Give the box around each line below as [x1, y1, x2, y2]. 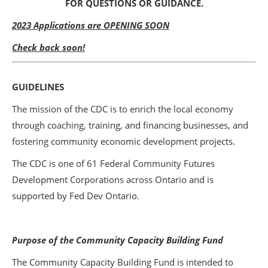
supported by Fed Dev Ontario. [12, 190, 139, 202]
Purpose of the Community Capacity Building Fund [12, 234, 223, 246]
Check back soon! [12, 41, 85, 53]
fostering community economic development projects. [12, 135, 237, 147]
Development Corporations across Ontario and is [12, 173, 214, 185]
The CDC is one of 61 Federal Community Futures [12, 157, 215, 169]
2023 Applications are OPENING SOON [12, 19, 169, 31]
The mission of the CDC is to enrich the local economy [12, 103, 233, 115]
